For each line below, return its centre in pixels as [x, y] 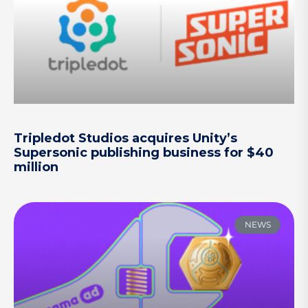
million [36, 167]
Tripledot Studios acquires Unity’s [125, 138]
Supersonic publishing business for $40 [144, 152]
